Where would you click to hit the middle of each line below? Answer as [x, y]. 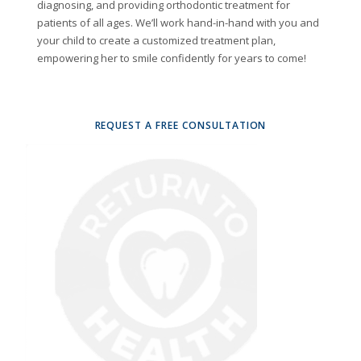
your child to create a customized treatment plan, [156, 41]
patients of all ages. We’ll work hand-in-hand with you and [178, 23]
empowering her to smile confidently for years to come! [172, 58]
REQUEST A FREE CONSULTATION [180, 125]
